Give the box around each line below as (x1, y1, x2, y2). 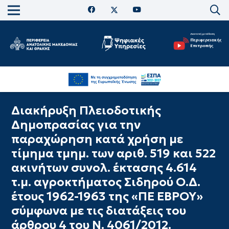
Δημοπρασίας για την (11, 117, 141, 132)
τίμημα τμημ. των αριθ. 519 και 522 (11, 145, 216, 161)
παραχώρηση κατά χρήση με (11, 131, 183, 146)
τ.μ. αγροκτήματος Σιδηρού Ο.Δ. (11, 174, 200, 189)
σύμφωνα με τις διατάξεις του (11, 202, 186, 218)
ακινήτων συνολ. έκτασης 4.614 (11, 159, 197, 175)
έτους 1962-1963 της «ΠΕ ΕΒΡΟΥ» (11, 188, 203, 203)
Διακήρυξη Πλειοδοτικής (11, 102, 161, 118)
